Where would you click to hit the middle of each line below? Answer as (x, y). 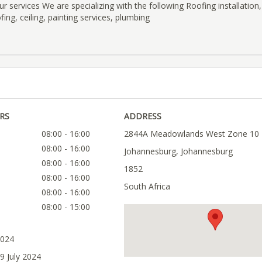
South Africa (147, 187)
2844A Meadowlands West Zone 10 (191, 134)
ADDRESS (142, 116)
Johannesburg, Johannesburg (178, 151)
